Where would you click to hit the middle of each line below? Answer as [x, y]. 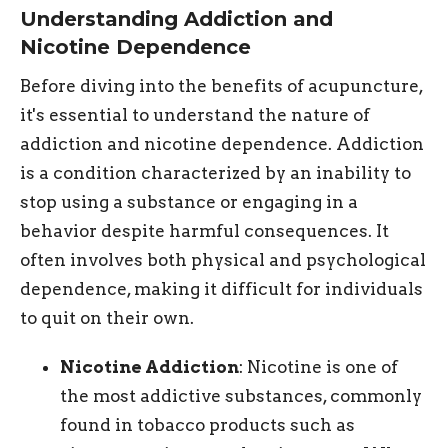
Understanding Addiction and [176, 18]
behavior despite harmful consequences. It [204, 231]
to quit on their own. [107, 318]
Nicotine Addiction [149, 367]
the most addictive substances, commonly [241, 396]
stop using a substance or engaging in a [189, 202]
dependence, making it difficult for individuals [221, 289]
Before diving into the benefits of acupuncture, [221, 86]
